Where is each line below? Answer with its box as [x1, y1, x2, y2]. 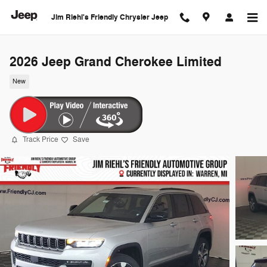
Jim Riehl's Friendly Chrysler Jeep [51, 13, 168, 22]
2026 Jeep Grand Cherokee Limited [10, 54, 222, 70]
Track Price [23, 135, 58, 144]
